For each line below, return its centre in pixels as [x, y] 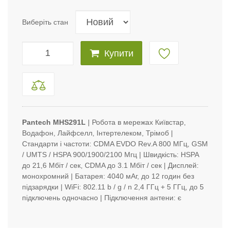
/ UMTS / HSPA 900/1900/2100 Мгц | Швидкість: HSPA [110, 155]
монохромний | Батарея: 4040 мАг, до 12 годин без [108, 176]
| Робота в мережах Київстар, [136, 122]
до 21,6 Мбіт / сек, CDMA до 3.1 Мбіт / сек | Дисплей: [110, 166]
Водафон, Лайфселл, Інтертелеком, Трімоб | [98, 133]
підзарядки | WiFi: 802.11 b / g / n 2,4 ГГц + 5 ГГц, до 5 [113, 187]
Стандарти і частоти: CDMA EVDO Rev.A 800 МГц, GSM [115, 144]
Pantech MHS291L [54, 122]
